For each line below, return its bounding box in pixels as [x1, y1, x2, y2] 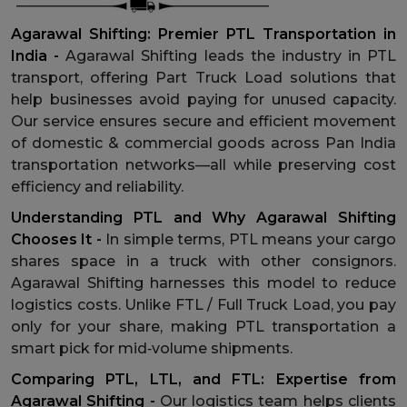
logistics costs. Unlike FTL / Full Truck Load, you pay [11, 295, 396, 313]
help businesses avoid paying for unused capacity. [11, 90, 396, 108]
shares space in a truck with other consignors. [11, 252, 396, 270]
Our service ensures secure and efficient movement [11, 112, 396, 130]
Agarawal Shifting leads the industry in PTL [65, 46, 396, 65]
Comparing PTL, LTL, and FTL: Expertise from [11, 370, 396, 388]
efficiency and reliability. [11, 177, 184, 195]
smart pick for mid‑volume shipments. [11, 339, 293, 357]
